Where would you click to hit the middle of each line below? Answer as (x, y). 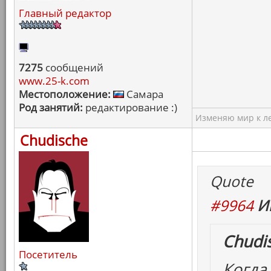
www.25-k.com (54, 81)
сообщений (73, 67)
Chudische (54, 140)
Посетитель (48, 254)
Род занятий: (51, 107)
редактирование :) (130, 107)
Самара (144, 94)
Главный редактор (65, 13)
